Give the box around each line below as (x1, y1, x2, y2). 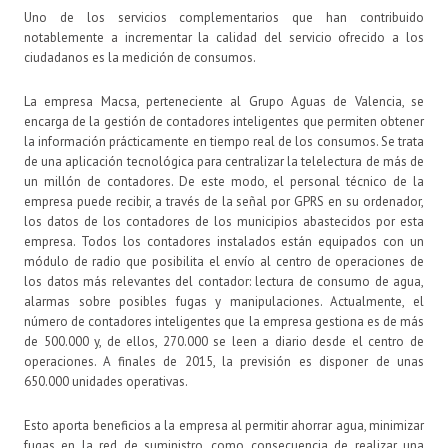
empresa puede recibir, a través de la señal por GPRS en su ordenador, (24, 192, 424, 210)
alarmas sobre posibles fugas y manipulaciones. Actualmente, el (24, 292, 424, 310)
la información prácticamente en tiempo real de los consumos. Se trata (24, 132, 424, 150)
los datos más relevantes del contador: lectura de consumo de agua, (24, 272, 424, 290)
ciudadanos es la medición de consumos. (24, 48, 256, 66)
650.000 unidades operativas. (24, 372, 188, 390)
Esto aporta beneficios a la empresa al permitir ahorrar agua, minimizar (24, 416, 424, 434)
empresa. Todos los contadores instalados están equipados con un (24, 232, 424, 250)
